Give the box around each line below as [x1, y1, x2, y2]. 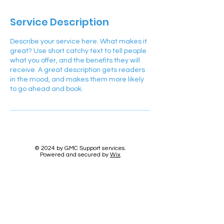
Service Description [10, 15, 109, 29]
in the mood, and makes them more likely [10, 76, 144, 83]
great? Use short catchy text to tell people [10, 47, 146, 54]
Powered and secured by [40, 151, 110, 158]
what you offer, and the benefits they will [10, 57, 140, 64]
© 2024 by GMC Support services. [34, 145, 126, 151]
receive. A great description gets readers [10, 66, 145, 73]
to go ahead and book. [10, 85, 83, 92]
